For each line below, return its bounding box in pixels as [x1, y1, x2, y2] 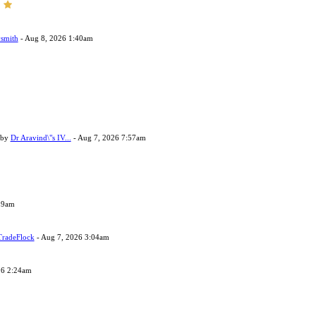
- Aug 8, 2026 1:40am [18, 34, 93, 42]
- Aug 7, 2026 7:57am [71, 133, 146, 142]
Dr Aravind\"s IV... [10, 133, 71, 142]
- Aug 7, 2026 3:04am [34, 233, 109, 241]
